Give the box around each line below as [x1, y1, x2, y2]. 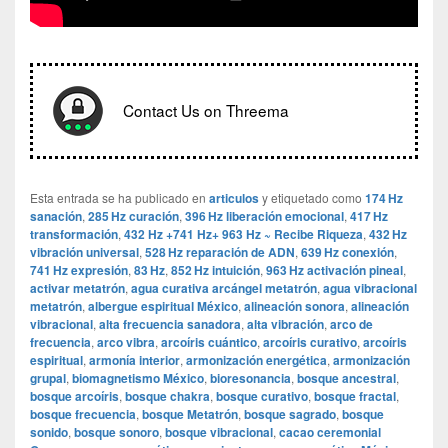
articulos [209, 189, 259, 208]
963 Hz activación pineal [266, 261, 403, 280]
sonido [30, 423, 68, 442]
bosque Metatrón [142, 405, 238, 424]
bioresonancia [210, 369, 291, 388]
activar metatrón [30, 279, 125, 298]
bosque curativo [216, 387, 308, 406]
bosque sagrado [244, 405, 336, 424]
